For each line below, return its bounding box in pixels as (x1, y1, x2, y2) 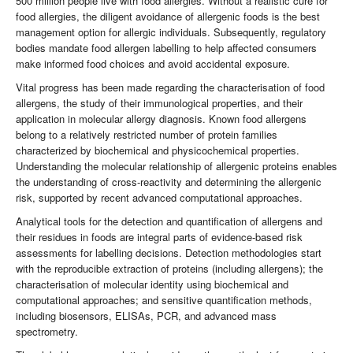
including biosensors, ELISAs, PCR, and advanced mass (16, 308, 277, 324)
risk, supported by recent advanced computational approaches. (16, 190, 303, 206)
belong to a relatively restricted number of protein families (16, 127, 277, 143)
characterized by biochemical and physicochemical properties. (16, 143, 299, 158)
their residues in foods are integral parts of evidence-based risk (16, 229, 303, 245)
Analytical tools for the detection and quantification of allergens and (16, 214, 322, 229)
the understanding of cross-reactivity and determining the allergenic (16, 174, 321, 190)
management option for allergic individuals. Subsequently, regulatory (16, 24, 326, 40)
